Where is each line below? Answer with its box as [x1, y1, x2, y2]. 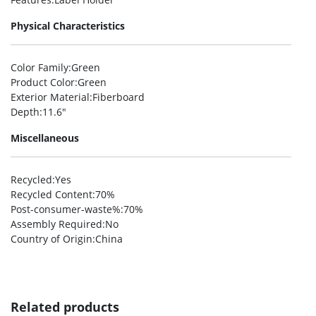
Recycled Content [11, 188, 92, 202]
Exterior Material [11, 90, 90, 104]
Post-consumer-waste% [11, 202, 121, 217]
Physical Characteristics [11, 19, 125, 33]
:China [92, 232, 123, 246]
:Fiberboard [90, 90, 145, 104]
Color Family [11, 61, 68, 75]
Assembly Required [11, 217, 102, 231]
